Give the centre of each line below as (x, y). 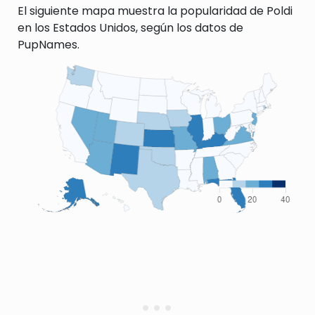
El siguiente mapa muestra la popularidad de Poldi (155, 11)
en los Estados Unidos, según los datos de (130, 28)
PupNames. (49, 45)
